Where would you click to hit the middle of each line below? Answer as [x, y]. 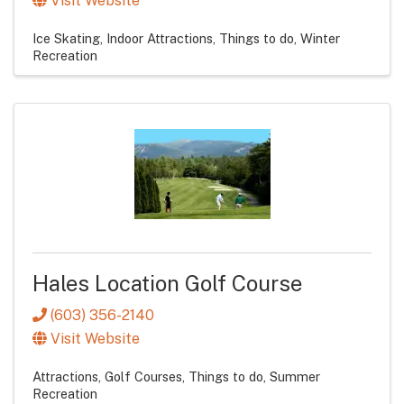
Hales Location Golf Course [167, 284]
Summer [295, 376]
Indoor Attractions [160, 39]
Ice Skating [66, 39]
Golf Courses [143, 376]
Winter [320, 39]
